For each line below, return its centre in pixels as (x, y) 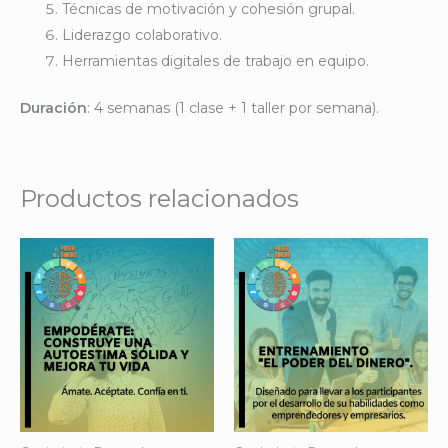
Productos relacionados (159, 198)
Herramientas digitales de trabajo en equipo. (215, 60)
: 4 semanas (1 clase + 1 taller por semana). (233, 107)
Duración (53, 107)
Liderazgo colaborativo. (142, 34)
